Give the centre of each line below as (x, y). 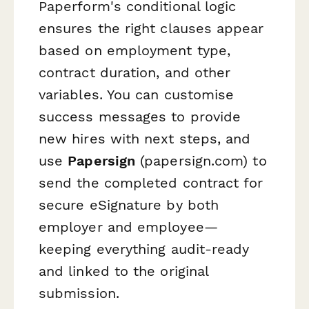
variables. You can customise (137, 95)
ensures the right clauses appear (151, 29)
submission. (79, 293)
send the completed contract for (151, 183)
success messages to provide (140, 117)
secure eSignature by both (129, 205)
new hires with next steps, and (145, 139)
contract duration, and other (135, 73)
